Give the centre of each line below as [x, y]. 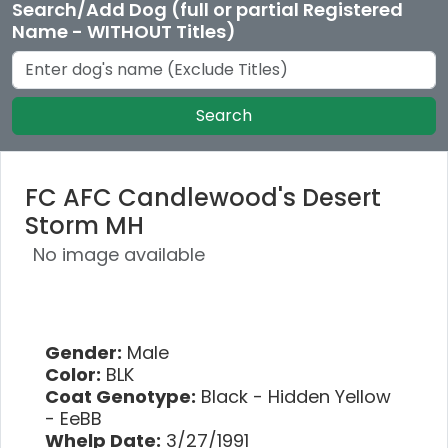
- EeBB [73, 418]
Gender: [83, 352]
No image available [119, 254]
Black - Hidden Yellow [293, 396]
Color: [73, 374]
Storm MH [84, 225]
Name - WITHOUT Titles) [124, 31]
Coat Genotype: [120, 396]
